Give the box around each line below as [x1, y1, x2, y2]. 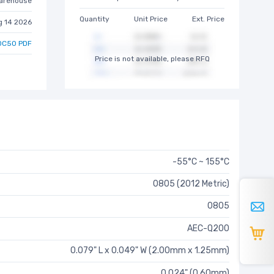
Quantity [80, 14, 109, 23]
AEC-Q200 [187, 223, 229, 234]
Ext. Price [192, 14, 224, 23]
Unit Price [134, 14, 168, 23]
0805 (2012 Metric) [153, 179, 229, 190]
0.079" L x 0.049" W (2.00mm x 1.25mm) [70, 245, 229, 256]
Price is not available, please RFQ [94, 54, 210, 63]
